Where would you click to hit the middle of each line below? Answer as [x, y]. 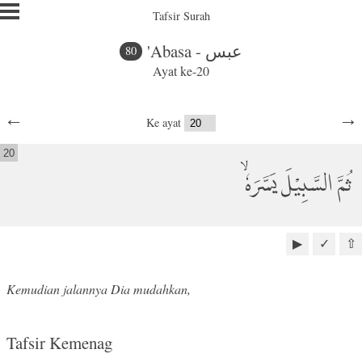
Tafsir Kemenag [59, 343]
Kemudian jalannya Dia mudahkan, [99, 288]
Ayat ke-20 [181, 71]
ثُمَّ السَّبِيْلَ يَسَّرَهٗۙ [299, 185]
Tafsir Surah [181, 16]
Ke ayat [164, 122]
